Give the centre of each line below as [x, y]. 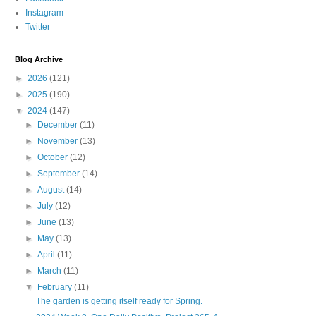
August [52, 189]
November [59, 141]
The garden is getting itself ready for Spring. [119, 301]
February [56, 287]
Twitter [38, 26]
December [59, 124]
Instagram [44, 12]
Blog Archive [39, 59]
